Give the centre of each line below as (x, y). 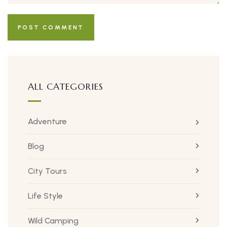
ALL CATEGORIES (66, 87)
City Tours (47, 171)
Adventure (47, 122)
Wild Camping (53, 221)
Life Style (45, 196)
